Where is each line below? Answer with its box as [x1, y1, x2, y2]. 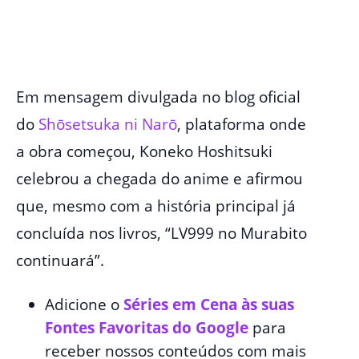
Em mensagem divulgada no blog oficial [16, 86, 301, 107]
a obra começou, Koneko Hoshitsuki [16, 140, 272, 162]
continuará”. [16, 249, 104, 271]
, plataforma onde [177, 113, 306, 135]
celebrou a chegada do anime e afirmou [16, 167, 303, 189]
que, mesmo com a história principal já [16, 195, 296, 216]
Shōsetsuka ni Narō [38, 113, 177, 135]
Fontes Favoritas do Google [45, 317, 248, 338]
